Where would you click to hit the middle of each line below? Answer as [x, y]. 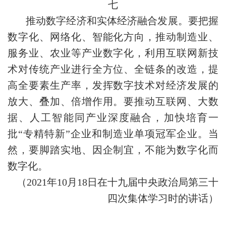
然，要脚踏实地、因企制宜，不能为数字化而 [113, 150]
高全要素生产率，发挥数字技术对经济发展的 [113, 85]
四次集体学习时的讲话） [163, 198]
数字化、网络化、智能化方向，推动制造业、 [113, 37]
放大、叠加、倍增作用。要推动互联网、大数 [113, 101]
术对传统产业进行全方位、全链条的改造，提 [113, 69]
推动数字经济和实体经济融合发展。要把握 [122, 21]
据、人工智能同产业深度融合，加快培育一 [113, 118]
